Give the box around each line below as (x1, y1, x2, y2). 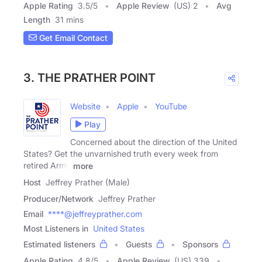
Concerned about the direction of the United (70, 136, 237, 147)
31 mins (55, 14, 84, 25)
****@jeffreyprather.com (48, 208, 142, 219)
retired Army (23, 160, 71, 170)
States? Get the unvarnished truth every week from (23, 148, 218, 158)
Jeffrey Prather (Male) (46, 177, 130, 187)
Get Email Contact (37, 33, 108, 43)
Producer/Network (23, 193, 94, 204)
